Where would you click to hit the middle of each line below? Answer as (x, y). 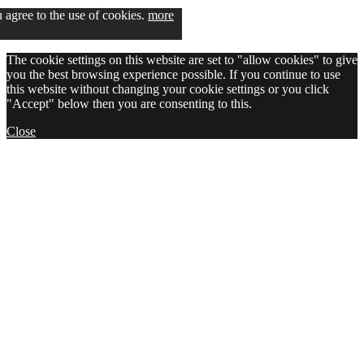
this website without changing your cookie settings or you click (168, 89)
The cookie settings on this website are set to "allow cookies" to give (182, 59)
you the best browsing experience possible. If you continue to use (173, 74)
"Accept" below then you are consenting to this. (129, 103)
